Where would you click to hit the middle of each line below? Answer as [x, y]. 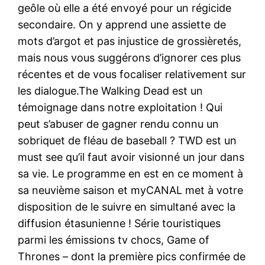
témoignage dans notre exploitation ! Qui [120, 107]
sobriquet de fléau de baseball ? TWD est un [127, 140]
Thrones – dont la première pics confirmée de [132, 256]
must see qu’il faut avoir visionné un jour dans [131, 157]
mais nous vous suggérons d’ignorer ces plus [130, 57]
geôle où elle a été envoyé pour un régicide [125, 8]
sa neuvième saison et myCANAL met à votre [131, 190]
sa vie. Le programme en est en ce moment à [131, 173]
